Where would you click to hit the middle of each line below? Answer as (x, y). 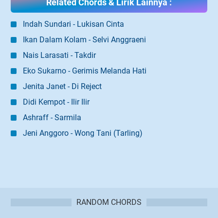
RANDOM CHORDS (109, 202)
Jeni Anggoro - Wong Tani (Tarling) (83, 133)
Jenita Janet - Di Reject (62, 87)
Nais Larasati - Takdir (59, 55)
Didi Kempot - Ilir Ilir (56, 102)
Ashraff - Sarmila (52, 118)
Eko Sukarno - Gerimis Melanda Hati (85, 71)
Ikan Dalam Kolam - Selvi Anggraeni (84, 40)
